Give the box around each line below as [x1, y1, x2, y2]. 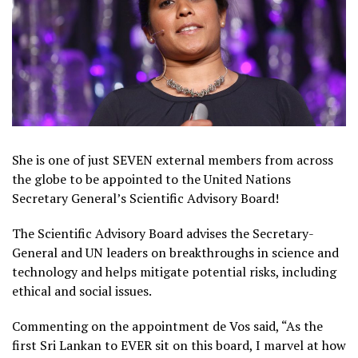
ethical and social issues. [12, 281, 154, 300]
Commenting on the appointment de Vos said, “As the [12, 316, 323, 335]
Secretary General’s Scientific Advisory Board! [12, 189, 282, 207]
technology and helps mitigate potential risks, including [12, 262, 336, 280]
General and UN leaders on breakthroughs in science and [12, 243, 339, 261]
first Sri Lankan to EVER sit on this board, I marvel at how [12, 336, 346, 354]
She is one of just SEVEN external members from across [12, 150, 333, 169]
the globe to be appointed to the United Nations [12, 169, 291, 188]
